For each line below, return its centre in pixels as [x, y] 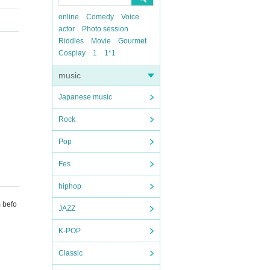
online [69, 17]
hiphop [70, 186]
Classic [71, 253]
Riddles [71, 41]
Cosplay [72, 53]
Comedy [100, 17]
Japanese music [85, 97]
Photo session [105, 29]
